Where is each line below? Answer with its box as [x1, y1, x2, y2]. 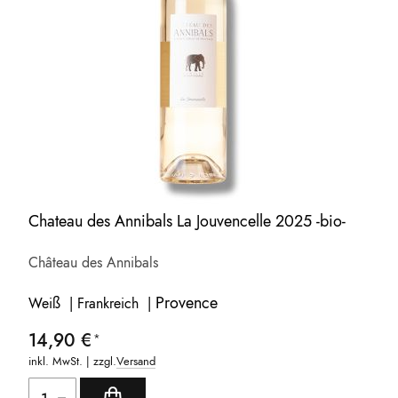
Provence [155, 291, 219, 315]
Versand [116, 353, 156, 370]
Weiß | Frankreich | [28, 293, 156, 314]
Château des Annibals [28, 252, 159, 274]
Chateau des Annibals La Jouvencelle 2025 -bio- [28, 210, 346, 234]
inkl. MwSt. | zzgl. [28, 353, 117, 370]
